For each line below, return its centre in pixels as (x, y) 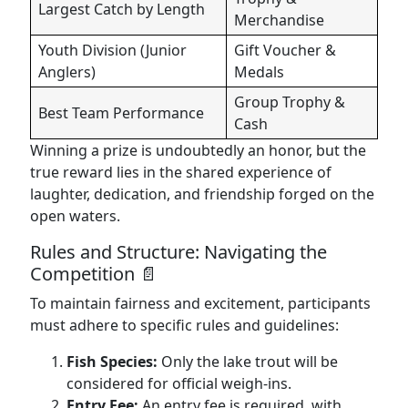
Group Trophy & (290, 102)
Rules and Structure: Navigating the (178, 252)
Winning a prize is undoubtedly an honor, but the (198, 150)
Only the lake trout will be (248, 362)
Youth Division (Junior (112, 50)
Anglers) (67, 72)
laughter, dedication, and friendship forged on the (202, 194)
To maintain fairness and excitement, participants (200, 303)
